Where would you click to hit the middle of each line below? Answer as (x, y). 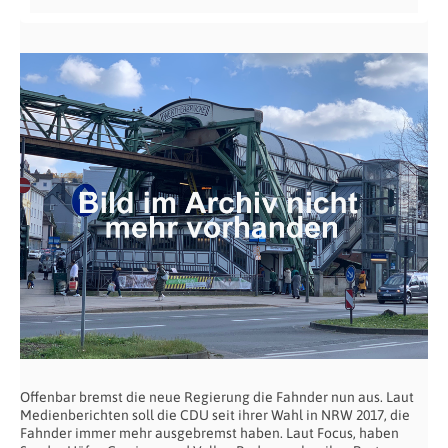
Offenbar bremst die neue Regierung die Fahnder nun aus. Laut (217, 397)
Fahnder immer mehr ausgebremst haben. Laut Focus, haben (209, 433)
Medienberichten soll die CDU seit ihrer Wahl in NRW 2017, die (215, 415)
